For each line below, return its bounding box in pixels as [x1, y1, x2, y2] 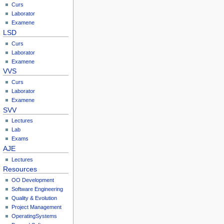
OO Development [11, 176, 54, 183]
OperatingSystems [11, 212, 57, 219]
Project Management [11, 203, 62, 210]
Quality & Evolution [11, 194, 57, 201]
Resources [3, 165, 37, 173]
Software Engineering [11, 185, 63, 192]
